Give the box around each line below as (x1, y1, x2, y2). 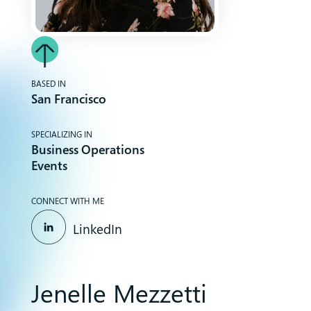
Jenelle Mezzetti (31, 276, 207, 310)
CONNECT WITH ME (31, 194, 104, 206)
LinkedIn (72, 219, 122, 237)
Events (31, 156, 67, 174)
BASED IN (31, 77, 66, 89)
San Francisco (31, 90, 106, 107)
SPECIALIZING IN (31, 128, 92, 140)
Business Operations (31, 140, 144, 158)
